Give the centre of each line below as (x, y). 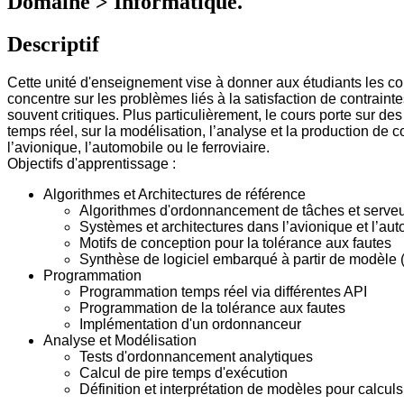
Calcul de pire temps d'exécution (184, 372)
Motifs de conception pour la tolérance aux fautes (235, 243)
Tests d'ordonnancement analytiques (196, 356)
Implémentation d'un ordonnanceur (190, 324)
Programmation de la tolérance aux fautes (212, 308)
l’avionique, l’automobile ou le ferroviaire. (138, 147)
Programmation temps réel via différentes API (223, 291)
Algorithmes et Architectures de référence (174, 194)
